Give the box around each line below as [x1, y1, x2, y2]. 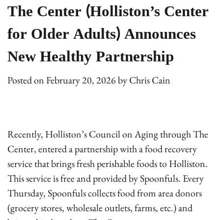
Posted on [7, 74, 46, 86]
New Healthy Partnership [7, 43, 174, 70]
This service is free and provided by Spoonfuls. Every [7, 172, 204, 185]
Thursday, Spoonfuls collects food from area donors [7, 187, 202, 199]
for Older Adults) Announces [7, 20, 196, 48]
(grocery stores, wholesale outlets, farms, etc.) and [7, 201, 192, 214]
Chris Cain [129, 74, 170, 86]
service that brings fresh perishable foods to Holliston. [7, 157, 210, 170]
